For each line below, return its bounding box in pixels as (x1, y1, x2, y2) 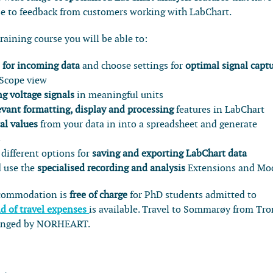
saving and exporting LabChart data (92, 147, 247, 160)
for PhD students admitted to (127, 189, 257, 201)
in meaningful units (74, 89, 164, 101)
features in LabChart (174, 104, 265, 116)
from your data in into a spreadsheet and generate (38, 118, 258, 130)
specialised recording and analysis (37, 162, 186, 174)
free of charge (69, 189, 128, 201)
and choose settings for (80, 60, 186, 72)
